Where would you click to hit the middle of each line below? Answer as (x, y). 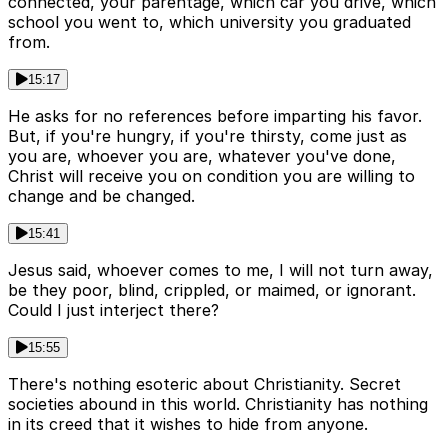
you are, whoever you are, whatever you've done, (202, 155)
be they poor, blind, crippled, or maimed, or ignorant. (212, 289)
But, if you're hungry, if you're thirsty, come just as (207, 135)
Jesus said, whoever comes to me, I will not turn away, (220, 269)
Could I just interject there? (113, 309)
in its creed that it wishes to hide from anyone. (188, 423)
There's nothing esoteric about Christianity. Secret (204, 383)
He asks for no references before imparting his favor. (215, 115)
